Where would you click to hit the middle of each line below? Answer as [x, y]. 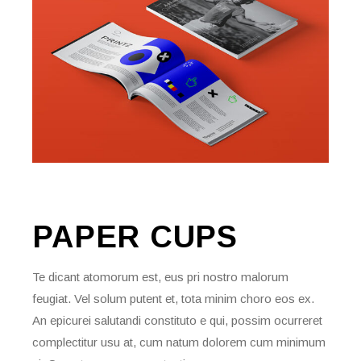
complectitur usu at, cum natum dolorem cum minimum [179, 342]
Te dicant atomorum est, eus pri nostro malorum [161, 276]
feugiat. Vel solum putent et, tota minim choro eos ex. [174, 298]
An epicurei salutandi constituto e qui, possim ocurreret [178, 320]
